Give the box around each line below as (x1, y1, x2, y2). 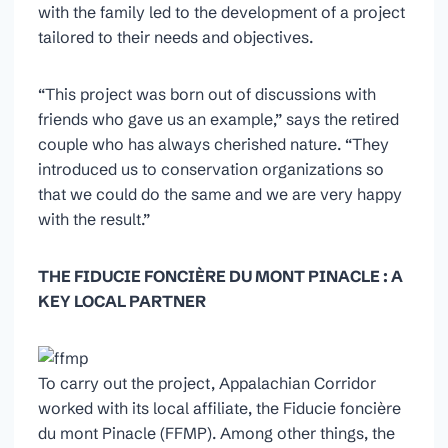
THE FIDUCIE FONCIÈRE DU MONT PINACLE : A (38, 265, 403, 286)
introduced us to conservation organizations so (38, 158, 384, 179)
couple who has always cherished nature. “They (38, 133, 389, 154)
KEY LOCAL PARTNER (38, 290, 206, 311)
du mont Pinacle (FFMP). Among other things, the (38, 422, 395, 443)
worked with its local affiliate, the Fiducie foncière (38, 397, 401, 418)
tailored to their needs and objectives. (38, 26, 313, 47)
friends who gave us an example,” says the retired (38, 108, 399, 129)
